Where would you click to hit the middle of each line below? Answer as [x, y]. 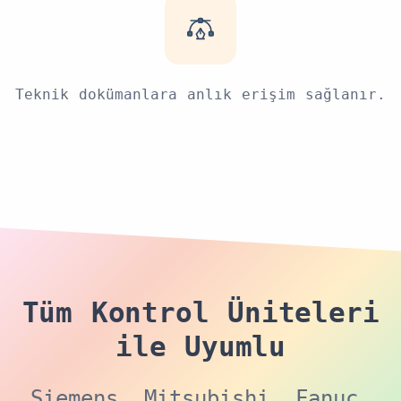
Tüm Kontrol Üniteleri [200, 313]
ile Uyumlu [200, 347]
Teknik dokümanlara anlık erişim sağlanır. [200, 94]
